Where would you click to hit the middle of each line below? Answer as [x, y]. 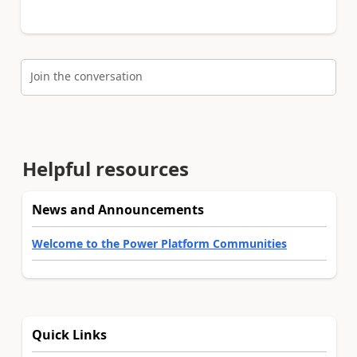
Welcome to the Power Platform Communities [159, 243]
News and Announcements [118, 209]
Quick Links [69, 334]
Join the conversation [86, 76]
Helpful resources [106, 168]
